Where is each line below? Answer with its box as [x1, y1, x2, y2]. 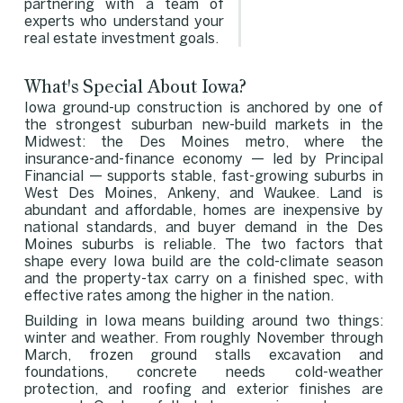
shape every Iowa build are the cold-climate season [23, 255, 383, 269]
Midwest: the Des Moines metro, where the [23, 135, 383, 149]
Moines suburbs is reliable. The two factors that [23, 237, 383, 252]
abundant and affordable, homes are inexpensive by [23, 203, 383, 218]
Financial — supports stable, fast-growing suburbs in [23, 169, 383, 184]
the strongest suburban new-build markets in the [23, 118, 383, 132]
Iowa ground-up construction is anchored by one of [23, 101, 383, 115]
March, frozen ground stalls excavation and [23, 348, 383, 363]
